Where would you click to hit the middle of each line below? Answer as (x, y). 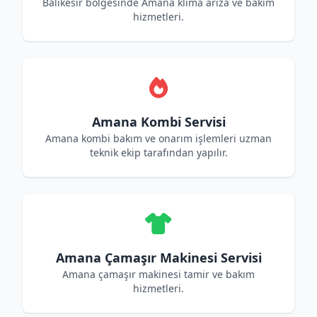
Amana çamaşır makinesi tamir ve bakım (158, 274)
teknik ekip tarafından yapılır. (158, 152)
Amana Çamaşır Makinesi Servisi (158, 258)
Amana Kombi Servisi (158, 122)
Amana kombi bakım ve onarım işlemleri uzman (158, 138)
